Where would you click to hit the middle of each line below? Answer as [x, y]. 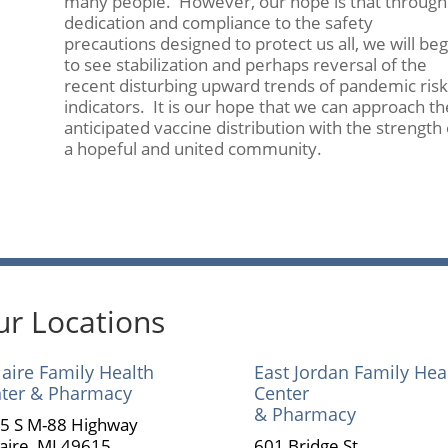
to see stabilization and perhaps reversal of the [245, 65]
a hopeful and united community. [192, 149]
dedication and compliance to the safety [218, 23]
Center [281, 393]
